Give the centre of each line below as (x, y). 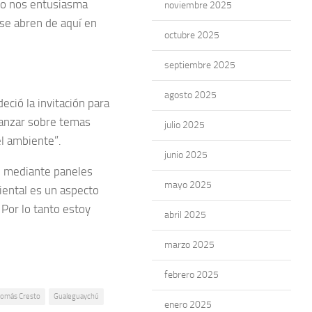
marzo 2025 (189, 245)
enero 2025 (188, 305)
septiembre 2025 (200, 65)
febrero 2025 (192, 275)
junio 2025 (186, 155)
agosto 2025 (190, 95)
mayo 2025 (188, 185)
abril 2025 (185, 215)
